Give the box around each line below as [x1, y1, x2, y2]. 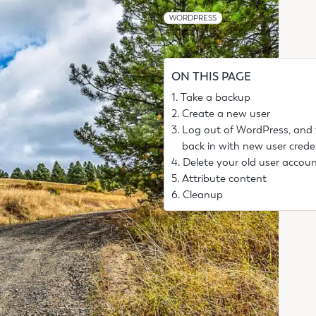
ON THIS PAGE [171, 70, 252, 85]
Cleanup [183, 188, 224, 202]
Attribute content [182, 172, 267, 186]
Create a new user [182, 107, 271, 121]
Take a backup [181, 91, 251, 104]
